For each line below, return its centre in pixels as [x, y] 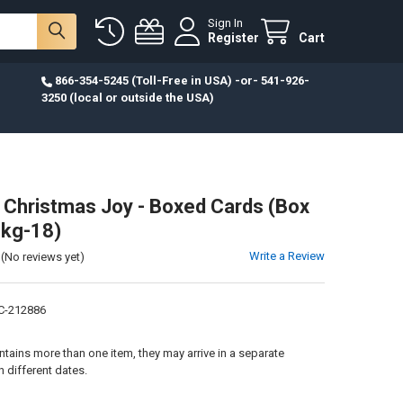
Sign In [226, 23]
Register [234, 38]
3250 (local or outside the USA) [127, 97]
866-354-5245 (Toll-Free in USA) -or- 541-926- [182, 80]
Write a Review [287, 255]
